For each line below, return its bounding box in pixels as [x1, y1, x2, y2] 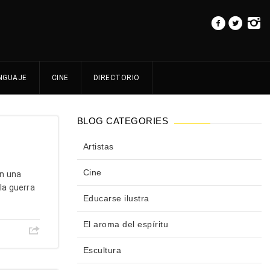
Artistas [83, 142, 114, 152]
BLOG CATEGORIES [77, 116, 168, 127]
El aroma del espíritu [83, 219, 168, 230]
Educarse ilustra [83, 193, 149, 204]
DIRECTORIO [93, 74, 140, 83]
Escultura [83, 245, 121, 256]
